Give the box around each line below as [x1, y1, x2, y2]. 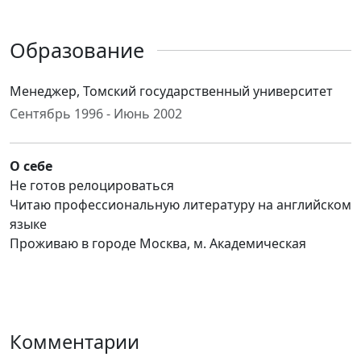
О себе [10, 157, 52, 175]
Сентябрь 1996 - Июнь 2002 [10, 105, 182, 122]
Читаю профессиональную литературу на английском [10, 196, 351, 214]
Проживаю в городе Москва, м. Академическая [10, 234, 306, 252]
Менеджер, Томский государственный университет [10, 82, 333, 100]
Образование [10, 36, 144, 64]
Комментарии [10, 329, 139, 355]
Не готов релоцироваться [10, 176, 174, 194]
